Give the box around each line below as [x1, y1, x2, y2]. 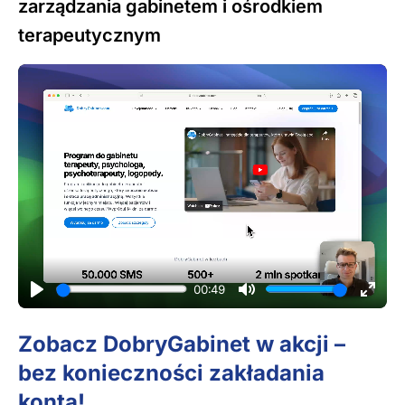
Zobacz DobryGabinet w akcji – [18, 330, 345, 357]
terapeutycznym [18, 24, 161, 46]
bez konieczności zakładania [18, 359, 325, 386]
